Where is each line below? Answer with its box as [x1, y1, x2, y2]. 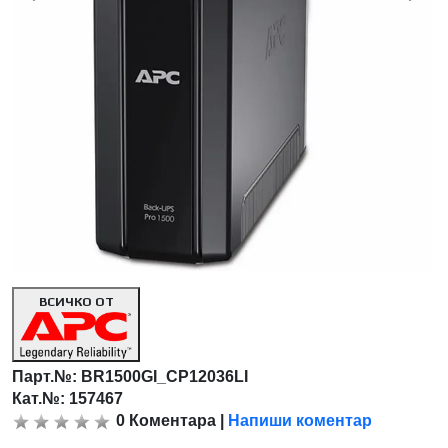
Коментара [129, 412, 217, 430]
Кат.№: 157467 [12, 390, 124, 408]
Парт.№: [12, 368, 82, 386]
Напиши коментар [228, 412, 373, 430]
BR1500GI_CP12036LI [81, 368, 249, 386]
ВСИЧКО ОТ [38, 294, 114, 310]
